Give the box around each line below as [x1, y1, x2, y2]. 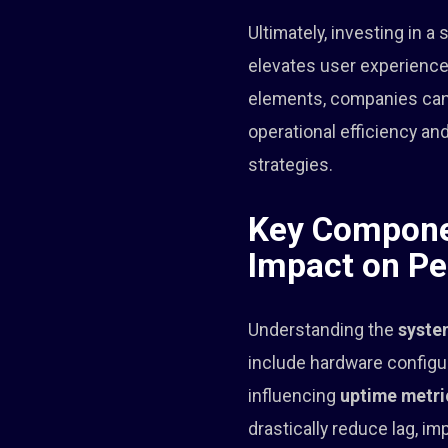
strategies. [248, 154, 334, 175]
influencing [248, 386, 341, 407]
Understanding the [248, 320, 399, 341]
